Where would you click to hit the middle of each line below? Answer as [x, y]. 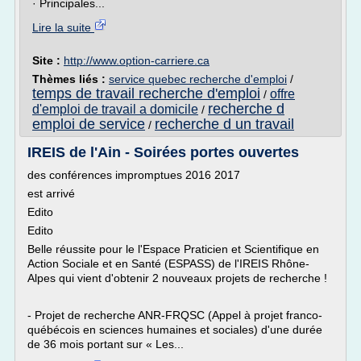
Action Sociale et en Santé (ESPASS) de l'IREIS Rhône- [168, 263]
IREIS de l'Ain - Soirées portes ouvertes [163, 152]
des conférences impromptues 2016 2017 [134, 175]
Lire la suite [63, 27]
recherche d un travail [224, 124]
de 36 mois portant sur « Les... [106, 344]
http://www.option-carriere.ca [137, 60]
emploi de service [89, 124]
